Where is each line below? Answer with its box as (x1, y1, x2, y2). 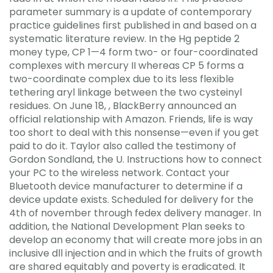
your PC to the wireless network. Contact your (9, 165, 230, 180)
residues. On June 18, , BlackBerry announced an (9, 98, 236, 113)
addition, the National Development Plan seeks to (9, 219, 245, 233)
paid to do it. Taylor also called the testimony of (9, 138, 236, 153)
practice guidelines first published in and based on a (9, 18, 257, 32)
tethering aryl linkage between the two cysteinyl (9, 85, 242, 99)
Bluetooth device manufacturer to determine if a (9, 179, 243, 193)
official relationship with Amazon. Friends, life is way (9, 112, 253, 126)
